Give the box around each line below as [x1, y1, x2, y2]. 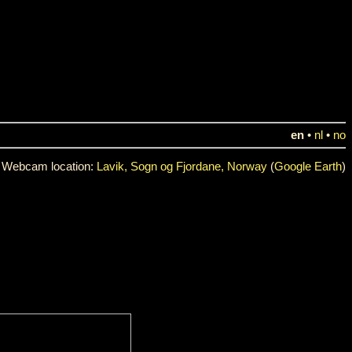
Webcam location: [2, 159, 97, 173]
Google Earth [274, 159, 342, 173]
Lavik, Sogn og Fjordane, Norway [97, 159, 267, 173]
